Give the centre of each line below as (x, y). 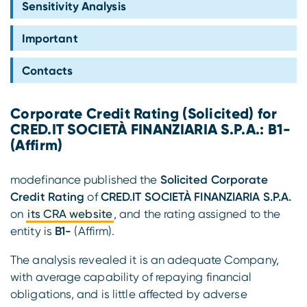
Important (50, 38)
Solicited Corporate (214, 179)
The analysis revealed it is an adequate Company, (145, 259)
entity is (33, 231)
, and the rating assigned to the (197, 213)
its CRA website (70, 213)
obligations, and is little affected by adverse (129, 294)
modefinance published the (85, 179)
